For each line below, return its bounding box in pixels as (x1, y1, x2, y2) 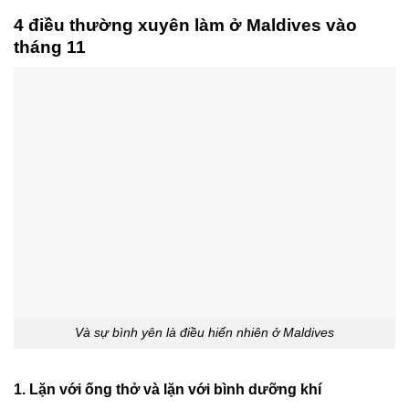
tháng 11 (14, 37, 86, 58)
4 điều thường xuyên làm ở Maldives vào (14, 16, 357, 36)
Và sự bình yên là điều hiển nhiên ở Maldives (75, 325, 334, 341)
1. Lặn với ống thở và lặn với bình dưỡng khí (14, 382, 321, 398)
